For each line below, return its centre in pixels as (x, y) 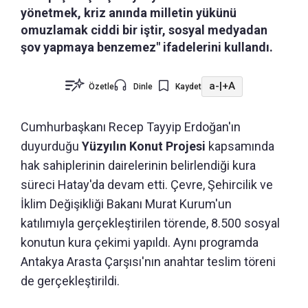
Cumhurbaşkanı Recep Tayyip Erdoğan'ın (131, 126)
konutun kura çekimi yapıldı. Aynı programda (140, 242)
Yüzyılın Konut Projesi (144, 146)
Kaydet (188, 86)
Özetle (101, 86)
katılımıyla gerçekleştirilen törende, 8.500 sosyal (150, 223)
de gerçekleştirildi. (70, 280)
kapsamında (240, 146)
